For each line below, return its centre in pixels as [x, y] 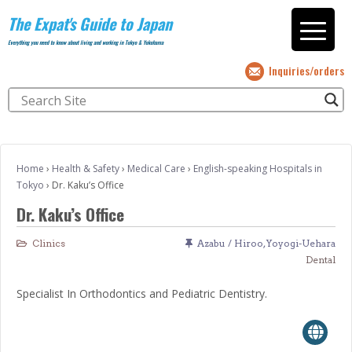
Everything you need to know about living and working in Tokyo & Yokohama [86, 42]
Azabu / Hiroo [230, 243]
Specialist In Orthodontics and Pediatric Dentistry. [142, 294]
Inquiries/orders [306, 70]
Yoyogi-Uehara [301, 243]
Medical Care [156, 169]
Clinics [49, 243]
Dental [321, 260]
